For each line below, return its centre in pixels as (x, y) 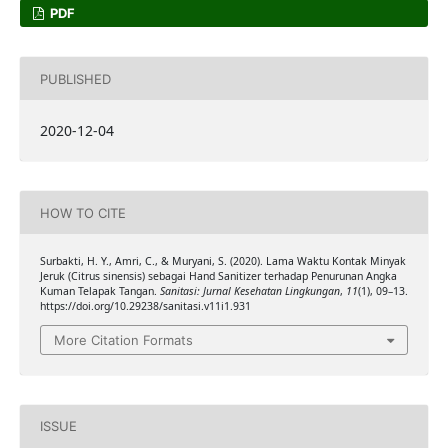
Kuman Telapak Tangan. (99, 291)
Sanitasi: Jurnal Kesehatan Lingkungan (249, 291)
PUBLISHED (75, 78)
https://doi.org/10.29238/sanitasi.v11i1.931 (145, 306)
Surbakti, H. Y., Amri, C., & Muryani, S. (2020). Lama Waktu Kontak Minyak (222, 261)
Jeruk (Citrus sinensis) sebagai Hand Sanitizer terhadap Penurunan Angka (218, 276)
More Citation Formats (123, 339)
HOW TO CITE (82, 212)
